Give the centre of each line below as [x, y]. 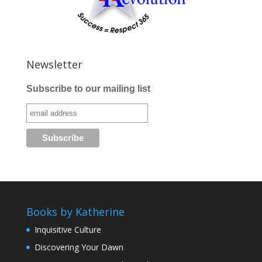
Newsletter [54, 65]
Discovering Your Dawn [79, 247]
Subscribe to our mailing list [88, 89]
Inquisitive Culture [68, 230]
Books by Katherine [75, 212]
